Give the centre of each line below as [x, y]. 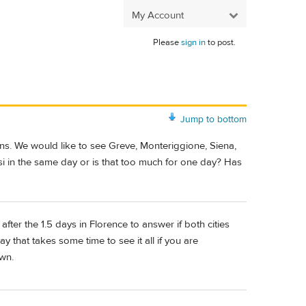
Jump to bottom [213, 119]
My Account [158, 15]
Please [167, 42]
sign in [193, 42]
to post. [221, 42]
